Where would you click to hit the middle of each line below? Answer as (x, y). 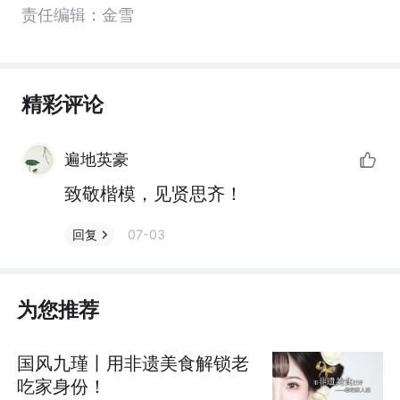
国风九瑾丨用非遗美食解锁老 (133, 363)
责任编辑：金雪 (77, 14)
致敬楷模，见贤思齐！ (153, 193)
